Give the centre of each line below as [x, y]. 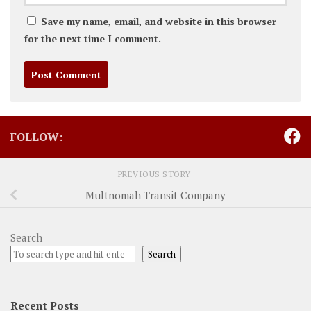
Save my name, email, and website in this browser [159, 22]
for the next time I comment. [93, 39]
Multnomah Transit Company [155, 195]
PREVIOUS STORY [155, 174]
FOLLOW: [36, 137]
